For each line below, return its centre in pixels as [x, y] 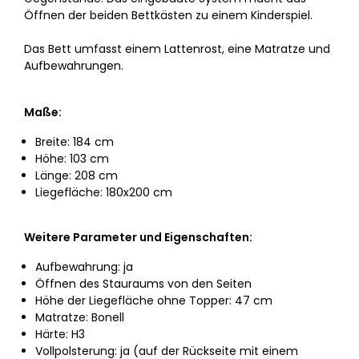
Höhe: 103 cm [72, 159]
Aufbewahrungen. [74, 66]
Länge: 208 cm [77, 175]
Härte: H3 [60, 334]
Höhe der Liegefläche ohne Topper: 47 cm [154, 301]
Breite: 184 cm [75, 142]
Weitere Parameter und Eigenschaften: [138, 237]
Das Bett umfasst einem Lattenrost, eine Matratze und [177, 49]
